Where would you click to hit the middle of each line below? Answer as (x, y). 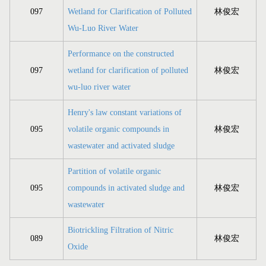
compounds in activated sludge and (126, 188)
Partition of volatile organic (114, 172)
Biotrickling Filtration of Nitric (121, 230)
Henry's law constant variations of (125, 113)
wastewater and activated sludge (121, 146)
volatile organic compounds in (118, 129)
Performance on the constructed (121, 54)
